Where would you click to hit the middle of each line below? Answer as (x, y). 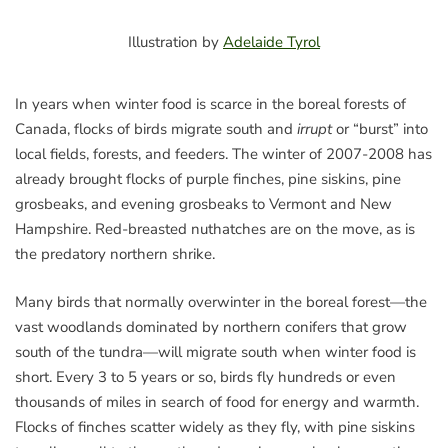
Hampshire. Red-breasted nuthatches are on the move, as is (215, 229)
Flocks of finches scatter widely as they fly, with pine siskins (215, 426)
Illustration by (175, 42)
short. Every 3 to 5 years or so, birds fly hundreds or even (205, 376)
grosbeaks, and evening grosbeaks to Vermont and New (203, 204)
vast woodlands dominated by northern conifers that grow (211, 326)
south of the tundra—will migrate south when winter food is (215, 351)
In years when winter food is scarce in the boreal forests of (210, 104)
